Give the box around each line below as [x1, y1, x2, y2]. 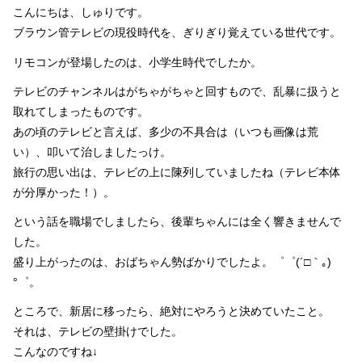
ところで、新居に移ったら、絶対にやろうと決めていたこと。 [13, 305, 330, 318]
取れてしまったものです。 [13, 104, 149, 118]
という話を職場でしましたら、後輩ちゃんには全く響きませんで [13, 214, 341, 228]
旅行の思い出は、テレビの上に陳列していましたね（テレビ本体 [13, 165, 341, 179]
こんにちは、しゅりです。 [13, 6, 149, 19]
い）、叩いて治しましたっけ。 [13, 145, 171, 158]
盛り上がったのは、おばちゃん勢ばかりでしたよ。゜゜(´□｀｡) [13, 255, 331, 268]
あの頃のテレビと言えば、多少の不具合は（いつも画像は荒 [13, 124, 318, 138]
